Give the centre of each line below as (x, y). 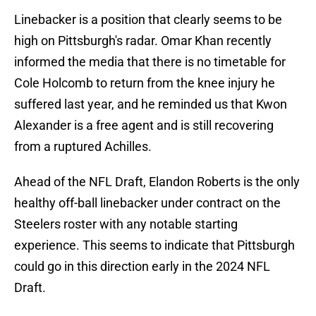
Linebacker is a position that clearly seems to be (148, 20)
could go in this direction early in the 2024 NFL (142, 267)
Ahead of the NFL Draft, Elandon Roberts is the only (157, 182)
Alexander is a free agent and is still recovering (144, 126)
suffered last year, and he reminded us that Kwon (151, 104)
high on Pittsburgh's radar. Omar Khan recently (143, 41)
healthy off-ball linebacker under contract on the (147, 203)
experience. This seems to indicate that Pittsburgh (154, 245)
